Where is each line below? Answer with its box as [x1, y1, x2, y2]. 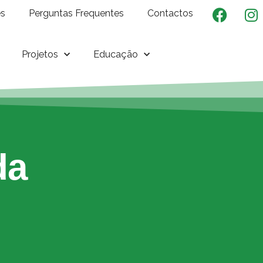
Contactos [147, 8, 194, 19]
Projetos [22, 48, 59, 60]
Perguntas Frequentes [29, 8, 124, 19]
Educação [93, 48, 139, 60]
